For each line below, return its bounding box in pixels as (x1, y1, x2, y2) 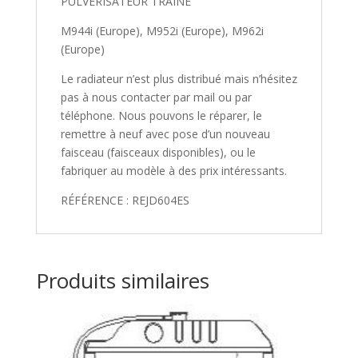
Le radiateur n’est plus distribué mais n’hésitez (60, 71, 297, 87)
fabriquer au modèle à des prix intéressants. (60, 163, 287, 179)
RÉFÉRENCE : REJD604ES (60, 193, 189, 209)
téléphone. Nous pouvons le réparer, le (60, 108, 262, 124)
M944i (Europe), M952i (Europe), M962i (60, 23, 264, 39)
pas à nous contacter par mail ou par (60, 89, 252, 105)
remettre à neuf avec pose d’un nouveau (60, 126, 270, 142)
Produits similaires (35, 266, 209, 296)
